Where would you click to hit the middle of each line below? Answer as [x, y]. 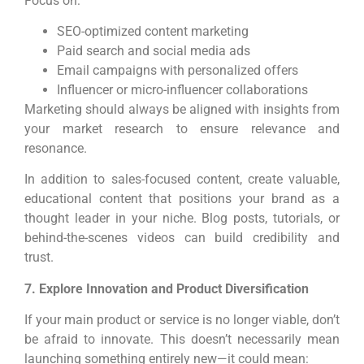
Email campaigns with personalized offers [178, 70]
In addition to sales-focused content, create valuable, [182, 180]
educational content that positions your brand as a [182, 199]
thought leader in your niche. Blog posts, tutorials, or [182, 219]
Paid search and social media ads [154, 50]
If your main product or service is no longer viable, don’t [182, 320]
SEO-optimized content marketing [153, 31]
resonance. [56, 148]
